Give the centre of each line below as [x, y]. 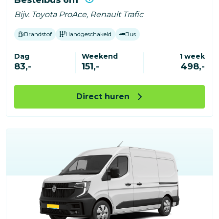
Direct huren [103, 96]
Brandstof [38, 34]
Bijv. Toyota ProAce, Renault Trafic [79, 14]
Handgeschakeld [88, 34]
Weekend [100, 56]
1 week [192, 56]
